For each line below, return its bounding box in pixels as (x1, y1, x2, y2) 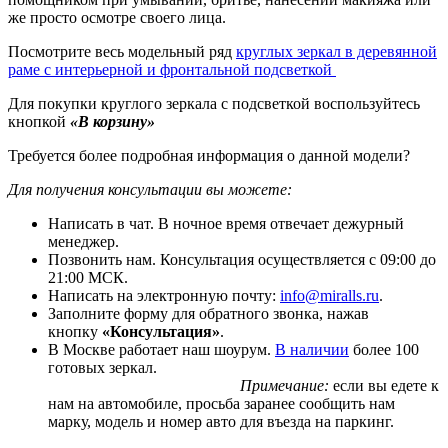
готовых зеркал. (48, 358, 433, 376)
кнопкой (8, 112, 70, 130)
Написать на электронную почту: (48, 286, 280, 304)
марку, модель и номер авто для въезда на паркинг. (48, 412, 394, 430)
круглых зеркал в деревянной (236, 42, 437, 60)
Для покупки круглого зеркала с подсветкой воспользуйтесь (8, 94, 420, 112)
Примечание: (240, 376, 329, 394)
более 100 (349, 340, 419, 358)
